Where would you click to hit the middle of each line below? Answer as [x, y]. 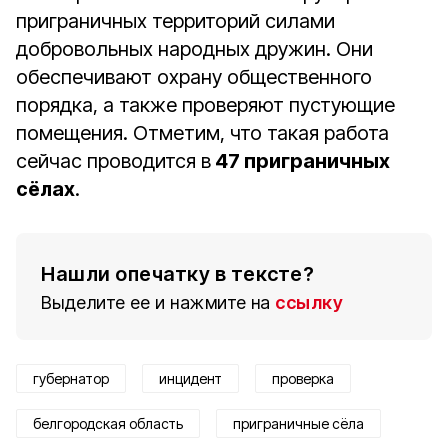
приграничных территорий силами [175, 21]
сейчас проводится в [113, 161]
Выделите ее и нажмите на [156, 302]
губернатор [71, 378]
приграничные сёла [298, 423]
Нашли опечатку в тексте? [177, 274]
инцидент [190, 378]
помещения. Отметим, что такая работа [202, 133]
